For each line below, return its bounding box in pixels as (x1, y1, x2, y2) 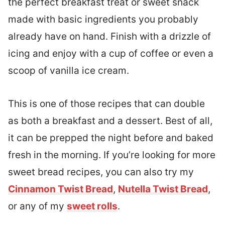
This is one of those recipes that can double (8, 98, 205, 109)
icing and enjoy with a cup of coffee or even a (8, 48, 213, 59)
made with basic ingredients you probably (8, 14, 198, 25)
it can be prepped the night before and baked (8, 132, 213, 144)
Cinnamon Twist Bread (8, 183, 113, 195)
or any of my (8, 200, 67, 212)
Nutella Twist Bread (118, 183, 208, 195)
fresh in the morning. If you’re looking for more (8, 149, 215, 161)
